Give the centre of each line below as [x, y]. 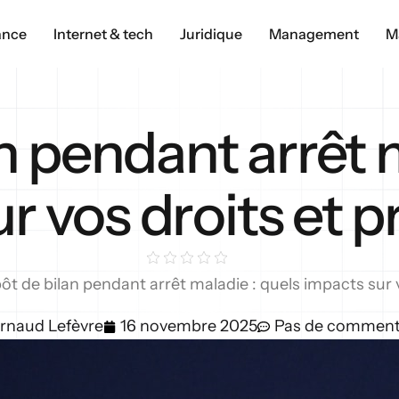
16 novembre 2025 [188, 326]
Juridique [211, 33]
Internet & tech [103, 33]
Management [314, 33]
